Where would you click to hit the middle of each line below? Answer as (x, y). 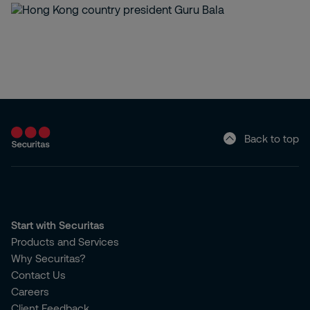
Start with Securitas (58, 225)
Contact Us (38, 275)
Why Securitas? (48, 258)
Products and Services (65, 241)
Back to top (272, 138)
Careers (30, 291)
